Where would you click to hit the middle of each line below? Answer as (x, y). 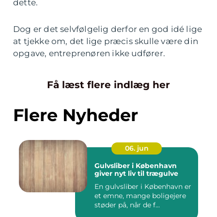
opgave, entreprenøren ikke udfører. (90, 54)
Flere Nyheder (76, 115)
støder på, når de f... (127, 205)
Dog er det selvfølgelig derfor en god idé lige (108, 29)
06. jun (137, 148)
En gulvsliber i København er (143, 187)
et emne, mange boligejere (140, 196)
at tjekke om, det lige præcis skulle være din (106, 41)
